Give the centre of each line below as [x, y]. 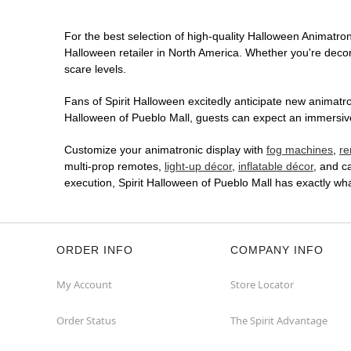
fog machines [300, 150]
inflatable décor [276, 166]
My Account [84, 285]
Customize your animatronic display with [165, 150]
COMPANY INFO [277, 250]
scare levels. [95, 69]
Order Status [86, 321]
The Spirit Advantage [279, 321]
